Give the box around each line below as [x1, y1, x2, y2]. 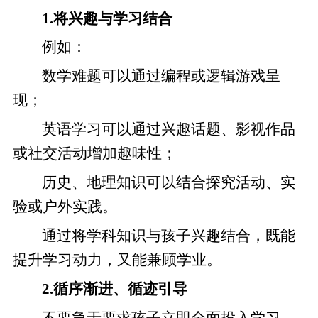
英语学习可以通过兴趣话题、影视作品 [42, 121, 296, 138]
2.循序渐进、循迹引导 [42, 280, 188, 297]
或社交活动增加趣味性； [12, 146, 177, 162]
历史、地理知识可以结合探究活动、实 [42, 175, 296, 191]
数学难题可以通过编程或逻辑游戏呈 [42, 68, 281, 84]
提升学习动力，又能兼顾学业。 [12, 251, 221, 268]
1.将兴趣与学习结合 [42, 10, 173, 26]
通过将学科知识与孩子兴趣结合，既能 [42, 227, 296, 243]
